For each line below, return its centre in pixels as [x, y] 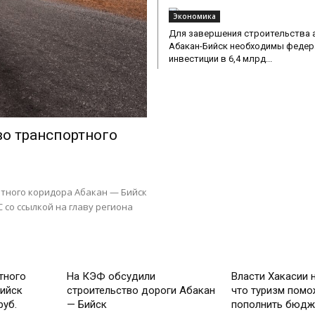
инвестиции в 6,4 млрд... [220, 59]
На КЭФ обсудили [111, 277]
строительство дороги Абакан [141, 291]
